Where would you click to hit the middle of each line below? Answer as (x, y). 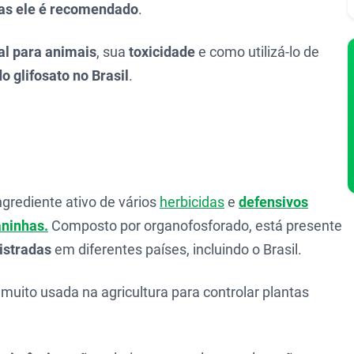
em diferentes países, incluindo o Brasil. (177, 249)
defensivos (273, 202)
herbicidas (192, 202)
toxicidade (162, 52)
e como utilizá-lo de (257, 52)
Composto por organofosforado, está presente (195, 226)
